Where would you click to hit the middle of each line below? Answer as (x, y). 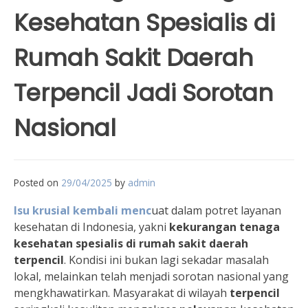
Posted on (37, 183)
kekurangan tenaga (224, 227)
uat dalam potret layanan (216, 210)
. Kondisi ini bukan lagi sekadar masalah (166, 260)
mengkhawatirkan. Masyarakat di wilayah (122, 293)
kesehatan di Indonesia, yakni (91, 227)
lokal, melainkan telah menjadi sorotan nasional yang (151, 276)
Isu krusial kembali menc (82, 210)
